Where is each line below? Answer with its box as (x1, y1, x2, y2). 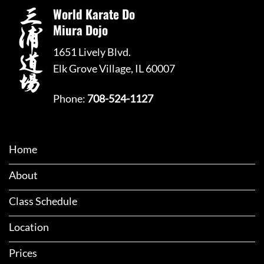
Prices (9, 246, 37, 259)
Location (9, 220, 49, 233)
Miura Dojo (53, 21, 108, 39)
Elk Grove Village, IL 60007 (53, 62, 175, 75)
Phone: (53, 92, 87, 105)
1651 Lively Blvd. (53, 45, 131, 58)
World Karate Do (53, 5, 135, 24)
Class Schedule (9, 194, 77, 207)
